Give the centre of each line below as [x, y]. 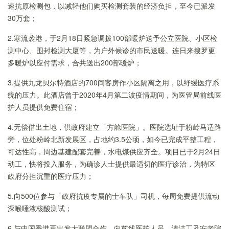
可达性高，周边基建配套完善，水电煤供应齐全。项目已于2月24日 [114, 151]
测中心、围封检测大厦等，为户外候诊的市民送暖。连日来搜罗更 [111, 50]
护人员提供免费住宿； [43, 107]
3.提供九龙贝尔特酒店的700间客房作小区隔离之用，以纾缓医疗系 [113, 82]
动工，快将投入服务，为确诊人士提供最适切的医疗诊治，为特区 [111, 164]
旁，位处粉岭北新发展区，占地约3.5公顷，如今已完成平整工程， [113, 139]
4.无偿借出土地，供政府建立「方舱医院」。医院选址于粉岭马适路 [114, 127]
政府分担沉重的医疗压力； [51, 176]
